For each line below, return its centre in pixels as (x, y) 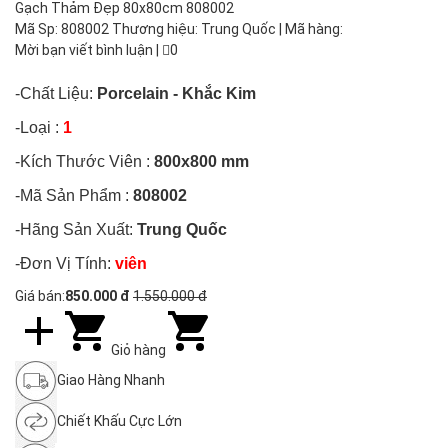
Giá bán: (40, 296)
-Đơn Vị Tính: (63, 263)
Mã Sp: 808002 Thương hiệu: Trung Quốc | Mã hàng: (179, 29)
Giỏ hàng (138, 350)
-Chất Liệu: (56, 93)
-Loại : (37, 127)
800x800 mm (199, 161)
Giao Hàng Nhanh (111, 380)
